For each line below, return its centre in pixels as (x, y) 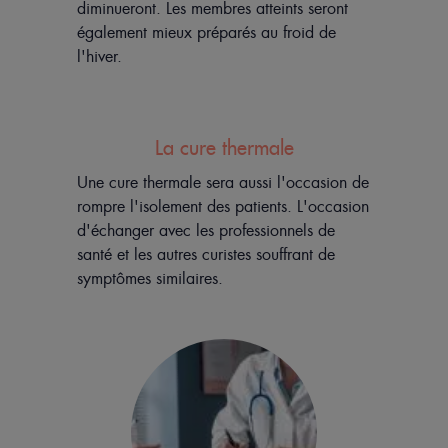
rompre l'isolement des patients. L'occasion (222, 206)
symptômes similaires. (149, 278)
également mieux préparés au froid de (206, 32)
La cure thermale (224, 147)
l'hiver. (99, 56)
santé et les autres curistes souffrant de (205, 254)
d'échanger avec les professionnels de (205, 230)
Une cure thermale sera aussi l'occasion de (222, 182)
